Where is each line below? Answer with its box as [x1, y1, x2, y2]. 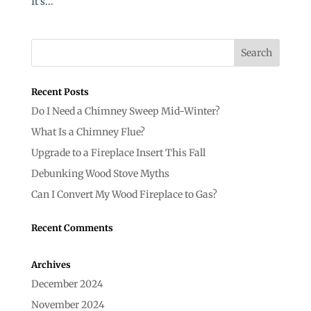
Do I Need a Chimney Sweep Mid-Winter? [31, 104, 220, 117]
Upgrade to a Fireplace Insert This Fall [31, 146, 205, 159]
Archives [31, 258, 71, 271]
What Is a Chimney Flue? [31, 125, 145, 138]
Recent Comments [31, 221, 113, 234]
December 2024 [31, 277, 103, 290]
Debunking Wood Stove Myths [31, 167, 169, 180]
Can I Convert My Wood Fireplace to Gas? [31, 187, 217, 201]
